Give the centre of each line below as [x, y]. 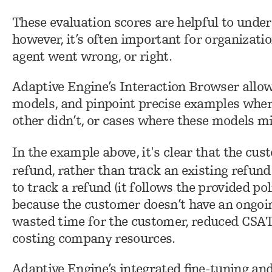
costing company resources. [93, 239]
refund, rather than [70, 171]
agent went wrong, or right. [93, 57]
